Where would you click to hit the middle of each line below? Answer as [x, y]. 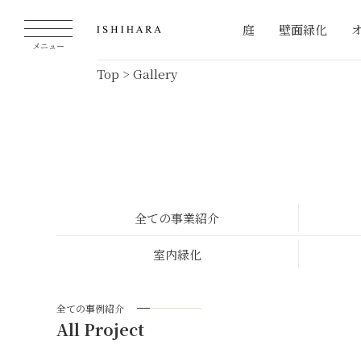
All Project [100, 329]
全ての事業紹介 [177, 218]
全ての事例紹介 [90, 308]
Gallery [155, 74]
